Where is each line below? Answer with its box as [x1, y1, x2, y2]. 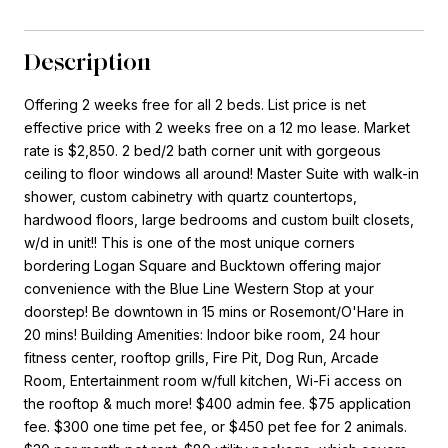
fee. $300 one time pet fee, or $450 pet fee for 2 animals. [24, 417, 407, 435]
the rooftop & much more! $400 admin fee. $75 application [24, 394, 411, 412]
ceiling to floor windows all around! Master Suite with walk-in [24, 164, 419, 182]
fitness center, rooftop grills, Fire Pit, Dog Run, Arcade [24, 348, 379, 366]
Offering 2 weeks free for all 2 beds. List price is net [24, 95, 366, 113]
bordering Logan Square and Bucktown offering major [24, 256, 381, 274]
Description [24, 46, 151, 76]
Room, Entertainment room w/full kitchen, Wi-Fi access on [24, 371, 402, 389]
